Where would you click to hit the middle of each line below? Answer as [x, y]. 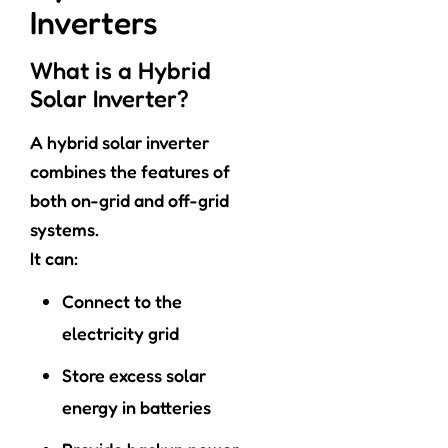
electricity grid [120, 333]
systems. [64, 229]
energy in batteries [136, 407]
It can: [54, 258]
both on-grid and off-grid [129, 200]
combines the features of [130, 171]
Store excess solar [134, 375]
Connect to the [122, 301]
